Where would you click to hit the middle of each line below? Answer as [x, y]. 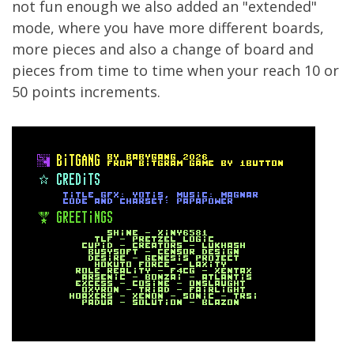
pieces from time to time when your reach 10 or [175, 70]
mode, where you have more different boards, [168, 28]
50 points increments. [86, 92]
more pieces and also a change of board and [163, 49]
